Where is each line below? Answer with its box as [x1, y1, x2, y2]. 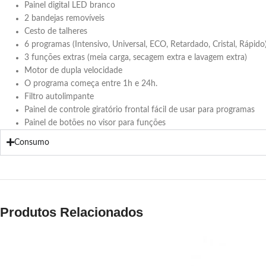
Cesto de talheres [24, 27, 87, 36]
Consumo [14, 138, 49, 147]
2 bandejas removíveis [24, 14, 104, 23]
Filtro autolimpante [24, 92, 94, 101]
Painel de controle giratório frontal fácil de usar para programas [24, 105, 255, 114]
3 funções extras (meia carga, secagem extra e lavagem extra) [24, 53, 247, 62]
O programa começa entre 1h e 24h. [24, 79, 157, 88]
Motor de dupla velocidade [24, 66, 122, 75]
